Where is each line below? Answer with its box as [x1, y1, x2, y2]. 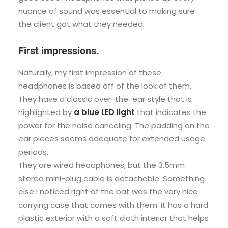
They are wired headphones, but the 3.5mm [18, 160, 185, 170]
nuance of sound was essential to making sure [18, 6, 195, 16]
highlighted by [18, 107, 74, 118]
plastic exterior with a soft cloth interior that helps [18, 213, 209, 223]
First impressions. [18, 45, 99, 57]
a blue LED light [74, 107, 135, 118]
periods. [18, 147, 48, 157]
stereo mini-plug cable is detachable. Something [18, 173, 205, 184]
